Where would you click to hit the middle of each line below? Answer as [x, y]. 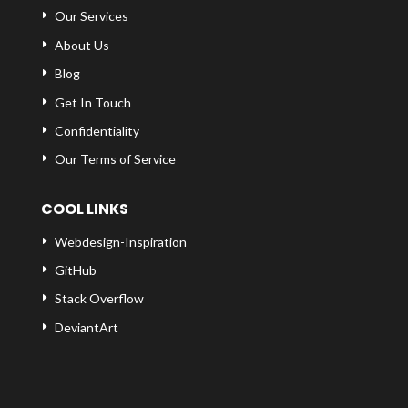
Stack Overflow [99, 299]
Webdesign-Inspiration [120, 241]
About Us [82, 45]
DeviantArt [86, 327]
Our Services [91, 16]
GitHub [75, 270]
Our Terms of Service [115, 159]
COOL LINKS [84, 209]
